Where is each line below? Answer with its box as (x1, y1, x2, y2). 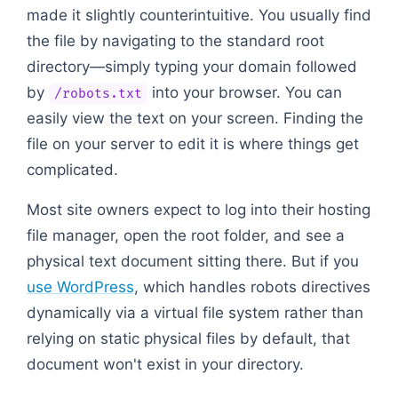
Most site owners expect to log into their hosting (27, 200, 370, 219)
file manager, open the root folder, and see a (27, 226, 345, 244)
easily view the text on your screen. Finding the (27, 108, 363, 127)
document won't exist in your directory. (27, 354, 304, 373)
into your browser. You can (147, 83, 342, 101)
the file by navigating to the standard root (27, 31, 324, 50)
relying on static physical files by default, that (27, 329, 350, 347)
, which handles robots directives (134, 277, 370, 296)
